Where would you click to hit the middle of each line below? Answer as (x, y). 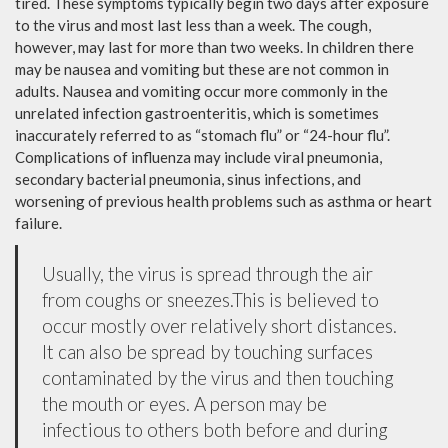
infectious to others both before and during (215, 429)
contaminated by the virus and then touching (218, 377)
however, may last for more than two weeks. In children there (214, 46)
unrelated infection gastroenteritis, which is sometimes (197, 112)
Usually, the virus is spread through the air (207, 273)
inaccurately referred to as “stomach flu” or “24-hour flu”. (202, 134)
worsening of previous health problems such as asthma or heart (223, 200)
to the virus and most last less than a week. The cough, (193, 24)
